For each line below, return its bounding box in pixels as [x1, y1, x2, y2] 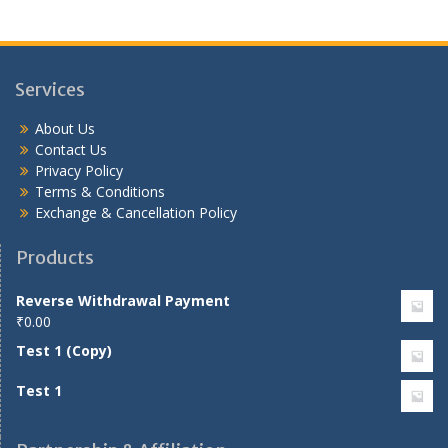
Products [16, 246, 94, 270]
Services [15, 78, 85, 102]
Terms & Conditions [35, 182, 165, 202]
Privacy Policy [35, 161, 123, 181]
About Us [35, 119, 95, 139]
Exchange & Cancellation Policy [35, 203, 237, 223]
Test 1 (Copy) [16, 341, 112, 361]
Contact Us [35, 140, 107, 160]
